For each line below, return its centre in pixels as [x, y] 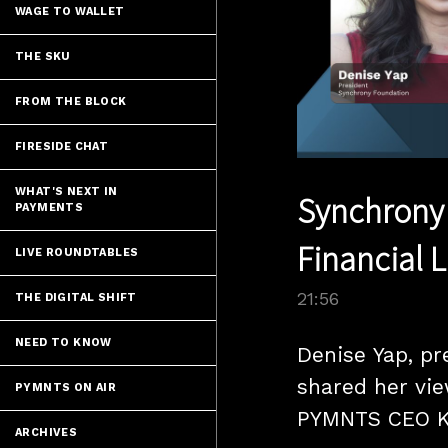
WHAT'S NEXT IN [66, 191]
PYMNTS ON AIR [66, 387]
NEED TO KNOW [63, 342]
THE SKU [43, 56]
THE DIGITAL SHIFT [76, 297]
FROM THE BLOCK [71, 101]
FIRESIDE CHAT [62, 146]
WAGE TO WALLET [70, 11]
